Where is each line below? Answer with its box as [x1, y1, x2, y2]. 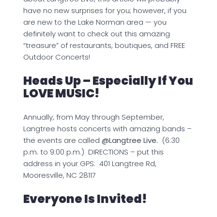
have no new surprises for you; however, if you [23, 5, 186, 15]
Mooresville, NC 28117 [23, 170, 98, 180]
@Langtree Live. [102, 135, 158, 145]
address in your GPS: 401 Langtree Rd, [23, 158, 156, 169]
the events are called [23, 135, 102, 145]
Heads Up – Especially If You [23, 72, 193, 89]
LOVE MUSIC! [23, 85, 99, 101]
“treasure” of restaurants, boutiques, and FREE [23, 40, 185, 50]
